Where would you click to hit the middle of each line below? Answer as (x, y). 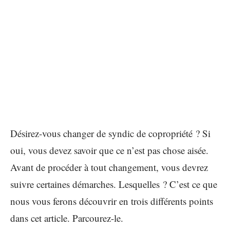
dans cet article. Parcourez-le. (67, 218)
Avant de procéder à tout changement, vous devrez (109, 167)
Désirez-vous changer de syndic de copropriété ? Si (110, 133)
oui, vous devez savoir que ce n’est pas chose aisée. (109, 150)
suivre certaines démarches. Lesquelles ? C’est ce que (114, 184)
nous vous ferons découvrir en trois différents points (112, 201)
